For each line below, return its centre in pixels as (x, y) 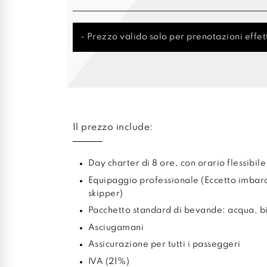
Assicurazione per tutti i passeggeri (164, 245)
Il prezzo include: (113, 127)
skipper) (105, 193)
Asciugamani (116, 227)
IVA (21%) (108, 261)
